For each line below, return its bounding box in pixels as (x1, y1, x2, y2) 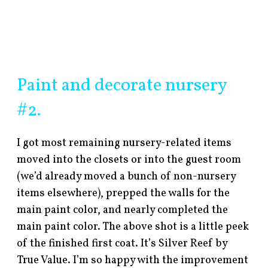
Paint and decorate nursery (17, 73, 227, 99)
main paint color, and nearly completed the (17, 203, 229, 218)
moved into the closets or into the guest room (17, 153, 242, 168)
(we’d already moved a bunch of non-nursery (17, 169, 236, 185)
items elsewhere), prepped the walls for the (17, 186, 230, 202)
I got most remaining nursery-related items (17, 136, 232, 151)
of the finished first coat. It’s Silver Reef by (17, 236, 228, 252)
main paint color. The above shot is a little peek (17, 220, 249, 235)
